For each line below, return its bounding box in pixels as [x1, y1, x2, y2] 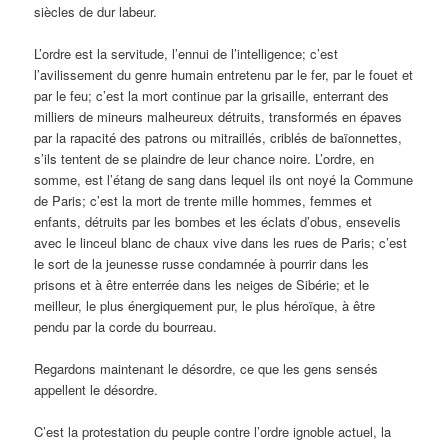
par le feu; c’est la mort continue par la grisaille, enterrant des [34, 85, 390, 105]
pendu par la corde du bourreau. [34, 316, 218, 336]
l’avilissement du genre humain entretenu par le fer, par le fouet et [34, 64, 414, 84]
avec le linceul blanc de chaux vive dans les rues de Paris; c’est [34, 232, 408, 252]
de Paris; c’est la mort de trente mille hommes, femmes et [34, 190, 373, 210]
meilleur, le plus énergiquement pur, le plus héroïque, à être [34, 295, 376, 315]
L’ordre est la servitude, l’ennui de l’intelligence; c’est [34, 43, 339, 63]
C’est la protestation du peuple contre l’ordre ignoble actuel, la [34, 421, 392, 441]
